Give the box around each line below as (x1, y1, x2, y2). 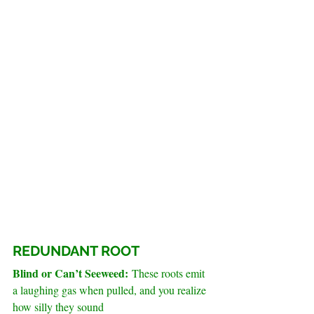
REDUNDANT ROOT (13, 243, 139, 260)
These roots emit (132, 266, 207, 281)
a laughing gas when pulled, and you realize (13, 282, 209, 298)
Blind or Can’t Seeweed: (13, 265, 132, 282)
